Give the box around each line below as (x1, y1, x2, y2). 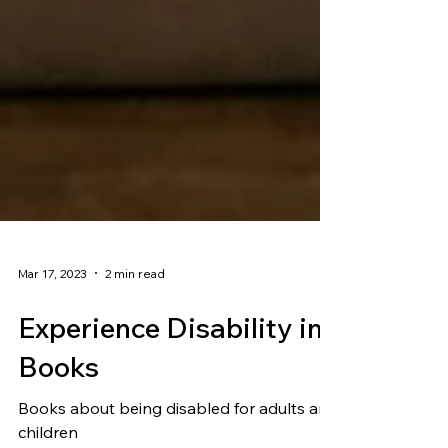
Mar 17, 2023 (18, 355, 87, 371)
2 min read (105, 355, 165, 371)
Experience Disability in (18, 400, 323, 435)
